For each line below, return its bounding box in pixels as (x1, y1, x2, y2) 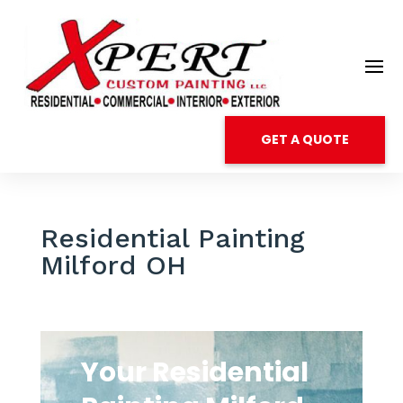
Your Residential (80, 353, 309, 391)
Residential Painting (40, 222, 305, 254)
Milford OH (40, 249, 186, 281)
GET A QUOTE (261, 130, 349, 148)
